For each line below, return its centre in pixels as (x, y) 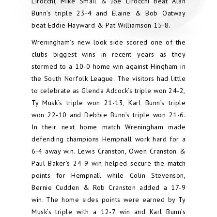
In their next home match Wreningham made (108, 127)
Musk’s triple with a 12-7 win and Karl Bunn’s (108, 212)
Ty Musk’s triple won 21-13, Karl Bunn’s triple (108, 103)
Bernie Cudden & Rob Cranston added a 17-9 (108, 187)
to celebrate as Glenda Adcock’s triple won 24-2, (108, 91)
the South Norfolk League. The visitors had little (108, 78)
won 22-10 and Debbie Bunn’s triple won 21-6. (108, 115)
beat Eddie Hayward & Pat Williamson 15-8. (105, 25)
